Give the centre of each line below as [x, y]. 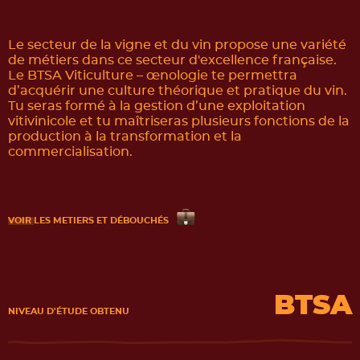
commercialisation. [70, 152]
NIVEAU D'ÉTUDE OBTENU [69, 311]
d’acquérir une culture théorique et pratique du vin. [178, 91]
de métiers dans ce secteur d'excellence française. [172, 60]
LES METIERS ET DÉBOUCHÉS [101, 221]
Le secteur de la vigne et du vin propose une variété [177, 45]
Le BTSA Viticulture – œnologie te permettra [153, 76]
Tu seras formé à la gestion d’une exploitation [157, 106]
